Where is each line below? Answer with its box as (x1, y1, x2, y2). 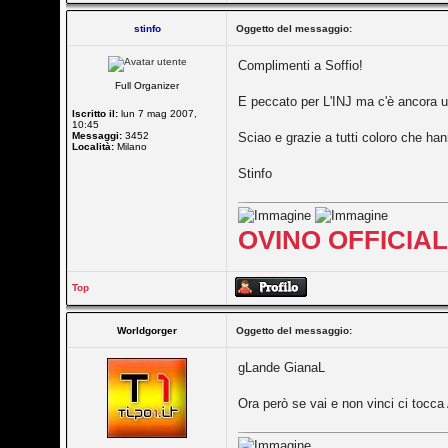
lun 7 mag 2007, (118, 108, 198, 119)
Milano (114, 141, 148, 152)
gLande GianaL (238, 360, 326, 375)
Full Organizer (115, 80, 180, 91)
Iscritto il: (72, 108, 119, 119)
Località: (72, 141, 115, 152)
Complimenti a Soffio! (238, 58, 364, 73)
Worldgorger (117, 325, 178, 336)
